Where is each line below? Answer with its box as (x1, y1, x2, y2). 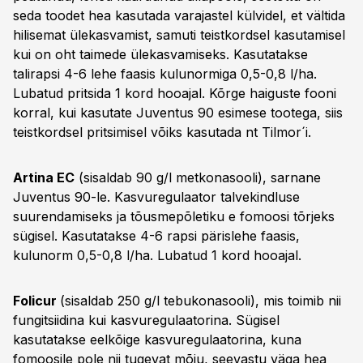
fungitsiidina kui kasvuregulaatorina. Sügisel (13, 312, 280, 328)
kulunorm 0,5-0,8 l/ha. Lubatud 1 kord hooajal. (13, 247, 301, 263)
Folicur (13, 293, 60, 309)
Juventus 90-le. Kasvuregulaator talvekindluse (13, 189, 300, 205)
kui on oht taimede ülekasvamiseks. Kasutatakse (13, 46, 308, 62)
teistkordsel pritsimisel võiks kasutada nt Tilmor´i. (13, 124, 311, 140)
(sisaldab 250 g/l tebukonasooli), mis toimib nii (60, 293, 341, 309)
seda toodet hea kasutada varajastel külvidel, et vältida (13, 7, 345, 23)
